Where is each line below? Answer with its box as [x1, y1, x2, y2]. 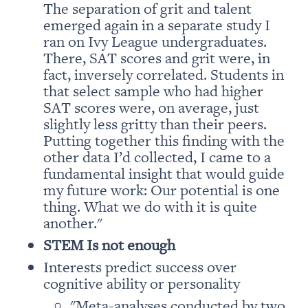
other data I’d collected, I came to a [43, 146, 271, 167]
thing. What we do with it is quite [43, 196, 257, 217]
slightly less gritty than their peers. [43, 113, 267, 134]
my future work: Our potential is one [43, 179, 280, 200]
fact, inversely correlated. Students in [43, 64, 284, 85]
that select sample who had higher [43, 80, 263, 101]
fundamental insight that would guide [43, 163, 285, 184]
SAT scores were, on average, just [43, 97, 259, 118]
